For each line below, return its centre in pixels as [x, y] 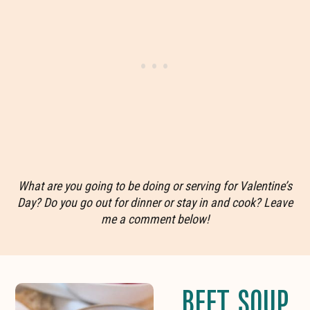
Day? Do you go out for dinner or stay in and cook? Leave [155, 202]
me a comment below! [155, 219]
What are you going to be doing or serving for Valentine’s [155, 185]
